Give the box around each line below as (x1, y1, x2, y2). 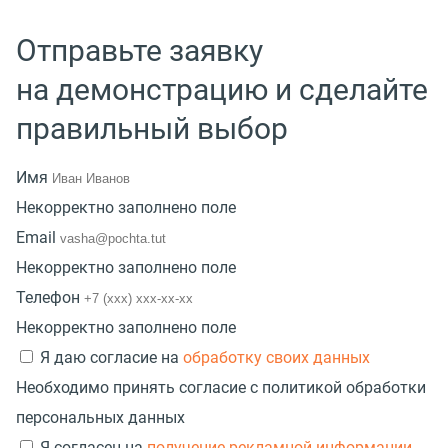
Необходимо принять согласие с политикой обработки (16, 377, 426, 397)
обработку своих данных (183, 347, 370, 367)
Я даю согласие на (40, 347, 183, 367)
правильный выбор (16, 110, 288, 146)
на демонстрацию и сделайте (16, 71, 428, 107)
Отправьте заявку (16, 32, 263, 68)
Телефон (16, 287, 80, 307)
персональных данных (16, 407, 185, 427)
